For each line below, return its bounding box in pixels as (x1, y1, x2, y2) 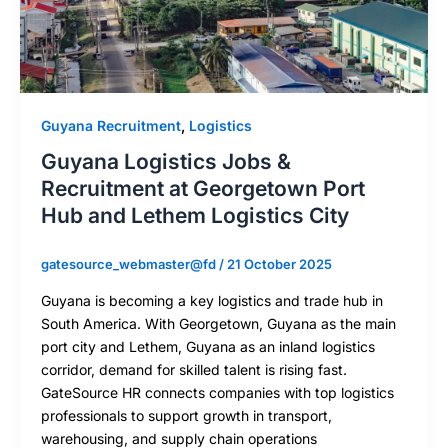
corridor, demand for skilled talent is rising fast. (41, 360, 347, 378)
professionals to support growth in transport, (41, 406, 332, 424)
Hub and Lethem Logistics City (41, 203, 349, 229)
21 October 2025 (227, 256, 332, 273)
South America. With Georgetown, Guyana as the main (41, 314, 396, 332)
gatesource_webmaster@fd (41, 256, 219, 273)
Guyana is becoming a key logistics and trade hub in (41, 291, 383, 309)
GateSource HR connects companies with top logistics (41, 383, 394, 401)
